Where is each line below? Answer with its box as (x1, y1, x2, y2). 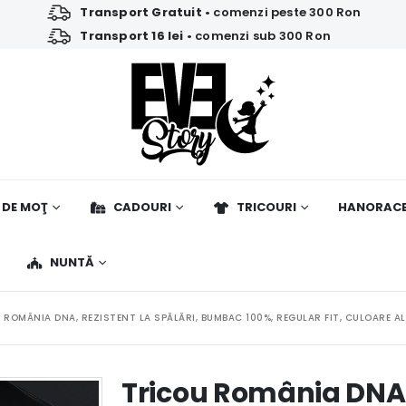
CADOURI (113, 198, 171, 216)
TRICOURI (237, 198, 296, 216)
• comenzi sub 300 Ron (183, 27, 332, 44)
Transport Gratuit (80, 3, 202, 21)
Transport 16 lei (80, 27, 184, 44)
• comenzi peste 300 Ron (201, 3, 362, 21)
